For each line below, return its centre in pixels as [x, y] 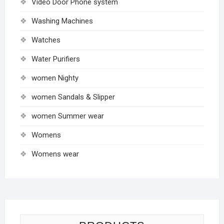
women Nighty [55, 78]
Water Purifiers [55, 59]
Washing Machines [62, 21]
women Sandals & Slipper [73, 97]
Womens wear [55, 154]
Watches [46, 40]
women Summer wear [67, 116]
